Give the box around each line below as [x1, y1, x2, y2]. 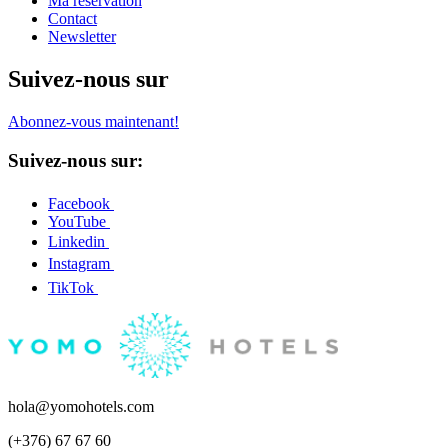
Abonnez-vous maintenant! [8, 113, 179, 131]
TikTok [48, 278, 98, 296]
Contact [48, 10, 97, 28]
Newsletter [48, 28, 116, 46]
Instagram [48, 254, 114, 272]
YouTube [48, 212, 110, 230]
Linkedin [48, 232, 109, 250]
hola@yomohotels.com [8, 397, 154, 415]
